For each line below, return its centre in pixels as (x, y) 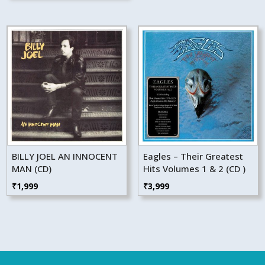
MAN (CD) (32, 169)
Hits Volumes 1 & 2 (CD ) (194, 169)
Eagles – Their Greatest (193, 156)
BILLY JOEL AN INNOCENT (65, 156)
